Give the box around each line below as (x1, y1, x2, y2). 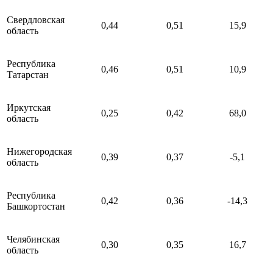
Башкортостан (7, 201, 65, 212)
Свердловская (7, 15, 65, 26)
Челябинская (7, 234, 60, 245)
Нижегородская (7, 146, 72, 157)
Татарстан (7, 69, 49, 80)
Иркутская (7, 102, 51, 113)
